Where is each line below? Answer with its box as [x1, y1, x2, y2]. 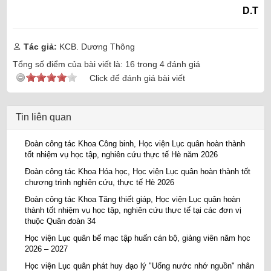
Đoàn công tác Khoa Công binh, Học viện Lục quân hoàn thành [25, 139, 245, 148]
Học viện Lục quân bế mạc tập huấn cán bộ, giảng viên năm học [25, 233, 250, 243]
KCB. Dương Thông [57, 41, 135, 51]
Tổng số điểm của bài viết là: [13, 59, 125, 69]
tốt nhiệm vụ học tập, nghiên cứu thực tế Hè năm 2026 [25, 149, 218, 159]
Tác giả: [24, 41, 57, 51]
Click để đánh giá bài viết [90, 73, 185, 83]
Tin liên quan [16, 111, 71, 122]
